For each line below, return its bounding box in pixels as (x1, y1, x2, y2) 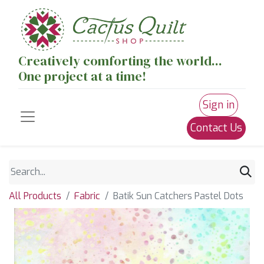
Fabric (74, 190, 100, 202)
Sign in (203, 98, 235, 112)
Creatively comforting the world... (18, 52, 222, 70)
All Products (9, 190, 61, 202)
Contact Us (190, 121, 242, 135)
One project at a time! (18, 67, 146, 85)
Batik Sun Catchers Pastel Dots (113, 190, 243, 202)
